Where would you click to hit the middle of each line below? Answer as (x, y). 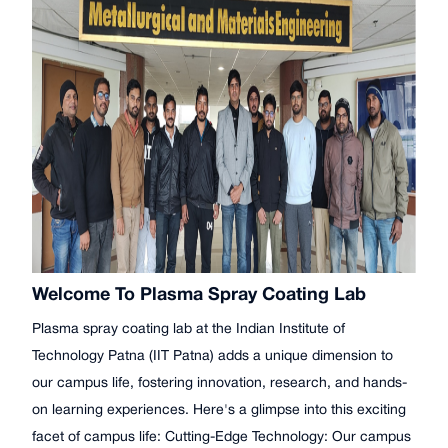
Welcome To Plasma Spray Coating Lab (199, 296)
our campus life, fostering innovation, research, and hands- (85, 384)
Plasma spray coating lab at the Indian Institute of (188, 330)
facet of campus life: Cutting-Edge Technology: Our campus (85, 438)
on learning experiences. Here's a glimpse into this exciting (69, 411)
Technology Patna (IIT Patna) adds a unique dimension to (70, 357)
